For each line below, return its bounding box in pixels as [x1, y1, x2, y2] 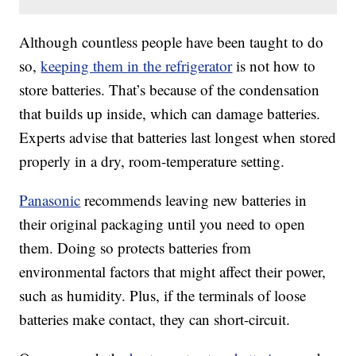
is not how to [232, 56, 316, 76]
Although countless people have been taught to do [19, 32, 324, 52]
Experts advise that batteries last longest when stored [19, 127, 337, 148]
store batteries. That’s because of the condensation [19, 79, 320, 100]
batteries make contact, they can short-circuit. [19, 309, 291, 330]
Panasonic [19, 190, 81, 211]
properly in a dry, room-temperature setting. [19, 151, 285, 172]
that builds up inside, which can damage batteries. [19, 103, 321, 124]
